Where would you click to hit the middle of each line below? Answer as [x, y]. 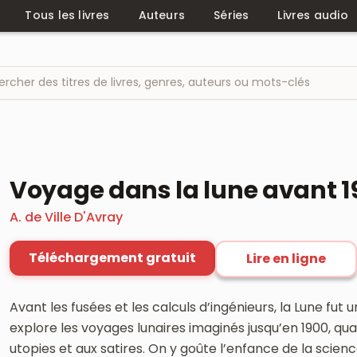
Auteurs [162, 15]
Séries [231, 15]
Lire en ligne [286, 258]
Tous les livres [67, 15]
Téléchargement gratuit [112, 257]
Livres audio [313, 15]
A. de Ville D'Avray [66, 217]
